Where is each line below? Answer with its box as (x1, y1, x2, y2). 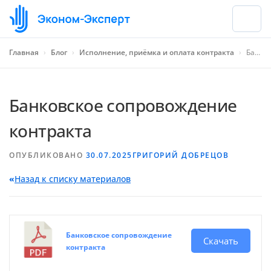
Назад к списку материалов (15, 173, 131, 184)
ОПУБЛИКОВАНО (9, 150, 86, 160)
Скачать (203, 235, 238, 247)
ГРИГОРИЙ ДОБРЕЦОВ (132, 150, 229, 160)
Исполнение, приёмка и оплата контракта (79, 47, 234, 57)
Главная (9, 47, 39, 57)
